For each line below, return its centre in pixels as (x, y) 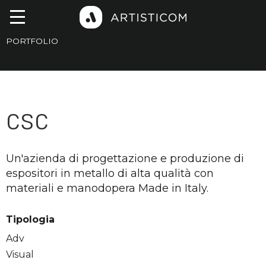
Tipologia (30, 219)
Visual (20, 254)
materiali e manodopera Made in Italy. (107, 188)
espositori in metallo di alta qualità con (110, 173)
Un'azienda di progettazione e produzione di (125, 158)
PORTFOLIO (32, 41)
